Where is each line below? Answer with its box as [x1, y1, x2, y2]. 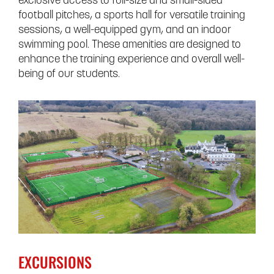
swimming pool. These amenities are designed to [18, 39, 241, 51]
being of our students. [18, 68, 120, 80]
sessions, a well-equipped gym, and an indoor [18, 24, 231, 36]
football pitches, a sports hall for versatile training [18, 9, 245, 21]
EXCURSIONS [18, 250, 92, 273]
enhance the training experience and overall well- [18, 53, 245, 65]
